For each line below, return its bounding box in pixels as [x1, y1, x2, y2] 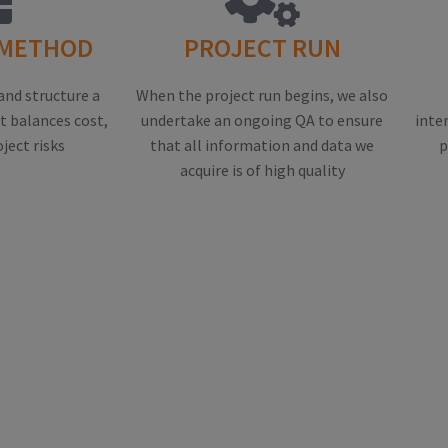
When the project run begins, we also [136, 85, 388, 106]
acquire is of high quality [179, 160, 345, 181]
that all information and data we [150, 135, 374, 156]
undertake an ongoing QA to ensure [141, 110, 383, 131]
